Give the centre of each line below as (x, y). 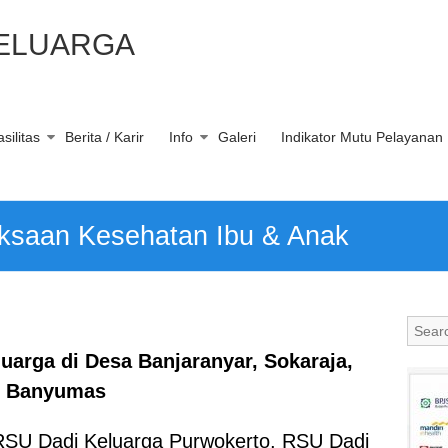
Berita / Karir (104, 137)
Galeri (237, 137)
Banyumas (55, 391)
